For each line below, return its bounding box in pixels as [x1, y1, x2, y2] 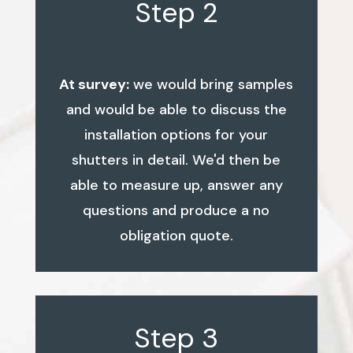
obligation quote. [119, 225, 233, 245]
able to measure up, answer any [69, 175, 283, 195]
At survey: [59, 74, 130, 94]
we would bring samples [129, 74, 294, 94]
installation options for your [84, 124, 269, 144]
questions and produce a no [83, 200, 270, 220]
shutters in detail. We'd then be [72, 150, 281, 169]
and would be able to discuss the [65, 99, 287, 119]
